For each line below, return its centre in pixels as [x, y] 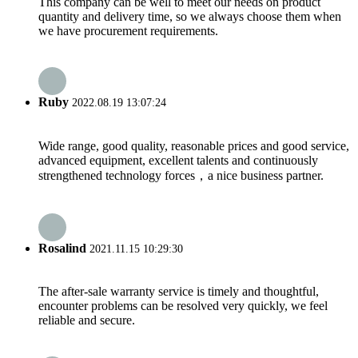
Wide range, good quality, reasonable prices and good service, [194, 145]
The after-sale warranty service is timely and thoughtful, [179, 292]
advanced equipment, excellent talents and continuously [178, 160]
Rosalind [62, 248]
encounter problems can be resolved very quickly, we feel [183, 306]
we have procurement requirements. [128, 30]
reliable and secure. [87, 320]
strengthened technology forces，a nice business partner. [181, 175]
